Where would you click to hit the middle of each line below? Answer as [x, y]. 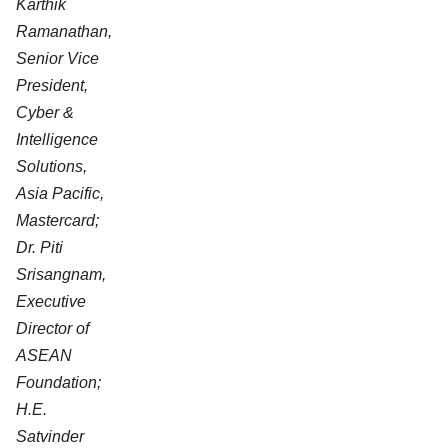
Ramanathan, [63, 32]
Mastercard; [57, 221]
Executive [50, 302]
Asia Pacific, [59, 194]
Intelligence [56, 140]
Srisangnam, [60, 275]
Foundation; [58, 383]
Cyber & [44, 113]
